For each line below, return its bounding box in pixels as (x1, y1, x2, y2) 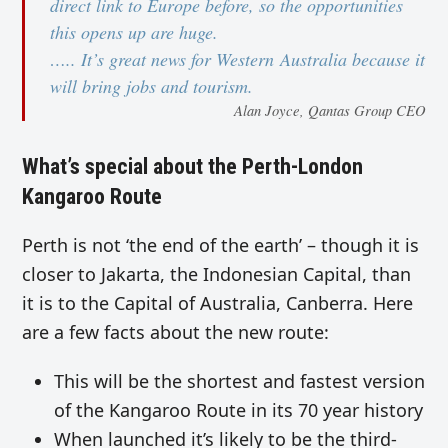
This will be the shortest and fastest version (54, 369, 426, 394)
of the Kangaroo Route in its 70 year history (54, 398, 424, 423)
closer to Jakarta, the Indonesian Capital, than (22, 262, 412, 287)
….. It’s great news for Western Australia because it (50, 47, 426, 72)
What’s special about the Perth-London (22, 153, 364, 180)
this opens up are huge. (50, 20, 219, 45)
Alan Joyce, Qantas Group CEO (233, 100, 426, 121)
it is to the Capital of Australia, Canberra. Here (22, 291, 414, 316)
